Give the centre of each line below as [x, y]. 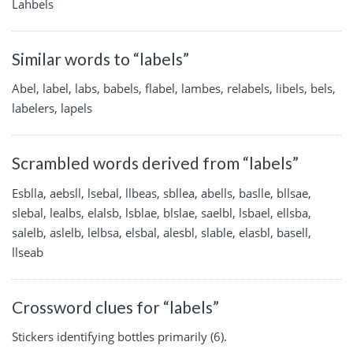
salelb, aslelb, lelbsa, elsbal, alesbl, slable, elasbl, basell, [162, 232]
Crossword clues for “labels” [115, 307]
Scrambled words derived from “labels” [155, 163]
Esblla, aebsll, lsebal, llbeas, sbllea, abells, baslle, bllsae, [162, 193]
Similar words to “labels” [100, 58]
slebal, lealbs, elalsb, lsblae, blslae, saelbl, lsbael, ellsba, [162, 212]
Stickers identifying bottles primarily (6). [119, 337]
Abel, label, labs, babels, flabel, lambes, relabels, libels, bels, [174, 89]
